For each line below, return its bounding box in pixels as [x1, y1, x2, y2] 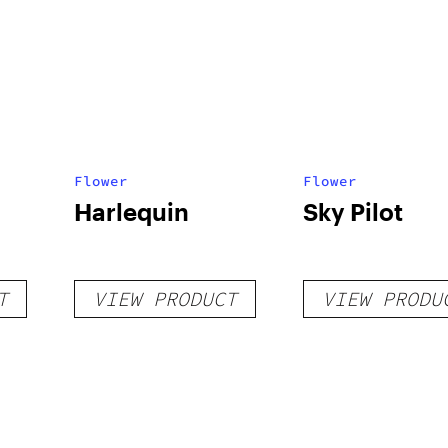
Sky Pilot [302, 197, 403, 226]
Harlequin [73, 197, 189, 226]
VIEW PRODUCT [92, 286, 237, 311]
